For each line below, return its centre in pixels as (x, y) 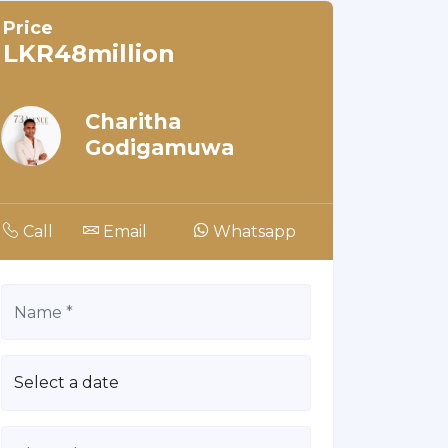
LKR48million (89, 53)
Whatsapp (254, 231)
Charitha (133, 121)
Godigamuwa (160, 147)
